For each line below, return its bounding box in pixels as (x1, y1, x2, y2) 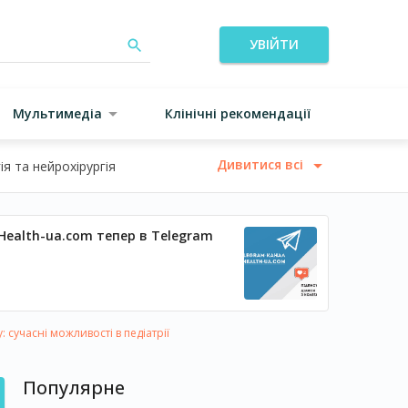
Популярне (23, 375, 125, 400)
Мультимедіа (13, 105, 103, 122)
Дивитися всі (217, 155, 307, 173)
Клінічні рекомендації (164, 105, 311, 122)
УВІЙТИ (250, 35, 299, 53)
